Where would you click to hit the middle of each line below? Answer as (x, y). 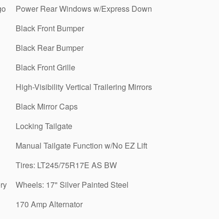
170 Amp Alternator (49, 204)
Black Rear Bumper (50, 48)
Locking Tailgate (44, 126)
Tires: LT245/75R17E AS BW (66, 165)
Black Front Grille (45, 67)
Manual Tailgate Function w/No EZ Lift (81, 145)
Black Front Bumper (50, 28)
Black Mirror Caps (47, 106)
